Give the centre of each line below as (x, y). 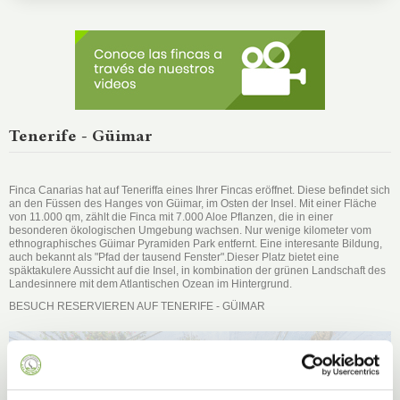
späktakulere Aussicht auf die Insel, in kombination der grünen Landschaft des (197, 271)
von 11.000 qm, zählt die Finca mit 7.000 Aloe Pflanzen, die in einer (171, 217)
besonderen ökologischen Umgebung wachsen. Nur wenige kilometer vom (190, 231)
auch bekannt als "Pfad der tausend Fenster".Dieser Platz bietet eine (174, 258)
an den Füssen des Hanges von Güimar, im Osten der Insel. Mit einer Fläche (193, 204)
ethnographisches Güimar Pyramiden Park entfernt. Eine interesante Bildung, (196, 244)
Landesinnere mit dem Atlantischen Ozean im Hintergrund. (150, 284)
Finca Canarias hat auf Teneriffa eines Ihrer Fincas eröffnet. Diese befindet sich (200, 191)
